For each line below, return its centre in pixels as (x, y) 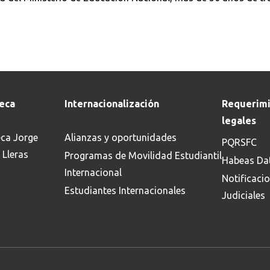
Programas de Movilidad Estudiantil (143, 155)
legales (239, 121)
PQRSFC (239, 142)
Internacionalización (111, 104)
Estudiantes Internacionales (125, 190)
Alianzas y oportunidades (120, 137)
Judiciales (243, 195)
